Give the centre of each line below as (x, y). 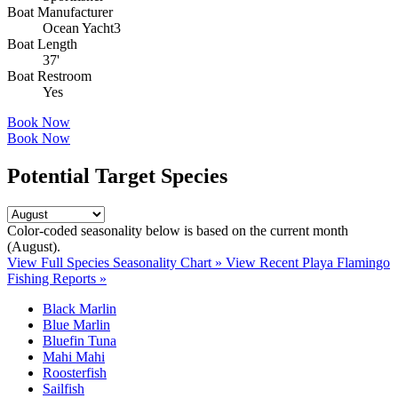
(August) (32, 247)
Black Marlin (80, 309)
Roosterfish (75, 373)
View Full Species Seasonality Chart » (116, 263)
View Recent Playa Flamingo (308, 263)
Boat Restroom (49, 76)
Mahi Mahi (74, 357)
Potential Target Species (117, 176)
